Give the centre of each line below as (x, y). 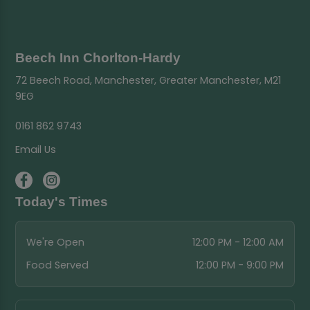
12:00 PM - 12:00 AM (238, 243)
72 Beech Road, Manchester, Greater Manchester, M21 (148, 80)
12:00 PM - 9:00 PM (240, 265)
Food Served (57, 265)
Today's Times (62, 201)
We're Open (55, 243)
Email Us (36, 150)
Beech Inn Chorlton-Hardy (98, 58)
